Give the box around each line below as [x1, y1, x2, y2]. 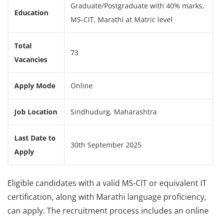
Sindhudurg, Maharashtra [71, 108, 157, 116]
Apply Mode [14, 81, 55, 90]
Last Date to [14, 134, 56, 143]
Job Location [14, 108, 57, 116]
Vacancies [14, 55, 47, 64]
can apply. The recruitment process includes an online [7, 205, 209, 216]
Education [14, 8, 48, 17]
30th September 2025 [71, 141, 142, 149]
